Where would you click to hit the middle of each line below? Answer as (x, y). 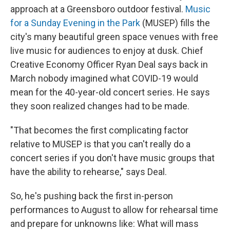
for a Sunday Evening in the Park (76, 23)
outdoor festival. (151, 9)
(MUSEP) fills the (176, 23)
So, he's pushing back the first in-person (92, 196)
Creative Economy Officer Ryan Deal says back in (109, 65)
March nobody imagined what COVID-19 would (104, 79)
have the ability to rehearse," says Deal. (89, 172)
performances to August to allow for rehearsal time (114, 210)
